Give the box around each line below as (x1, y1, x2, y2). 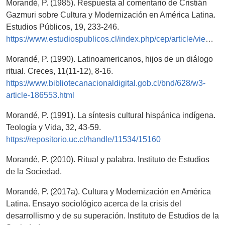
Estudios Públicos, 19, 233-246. (6, 23, 119, 32)
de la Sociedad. (6, 167, 62, 176)
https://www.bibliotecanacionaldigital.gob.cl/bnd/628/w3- (6, 79, 205, 88)
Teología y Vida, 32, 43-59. (6, 123, 101, 132)
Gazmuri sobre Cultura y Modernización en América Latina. (6, 11, 215, 20)
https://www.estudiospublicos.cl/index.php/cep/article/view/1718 (6, 35, 205, 44)
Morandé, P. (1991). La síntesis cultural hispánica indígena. (6, 111, 215, 120)
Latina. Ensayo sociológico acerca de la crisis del (6, 199, 181, 208)
